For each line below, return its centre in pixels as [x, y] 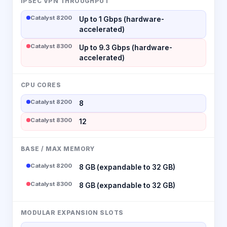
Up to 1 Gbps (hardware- [122, 19]
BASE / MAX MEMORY [58, 149]
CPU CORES [41, 85]
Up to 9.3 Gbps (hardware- [126, 47]
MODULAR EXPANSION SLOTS [72, 213]
